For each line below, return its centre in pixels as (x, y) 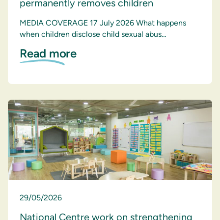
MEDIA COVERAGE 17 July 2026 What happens (103, 23)
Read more (48, 53)
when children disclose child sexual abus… (93, 34)
